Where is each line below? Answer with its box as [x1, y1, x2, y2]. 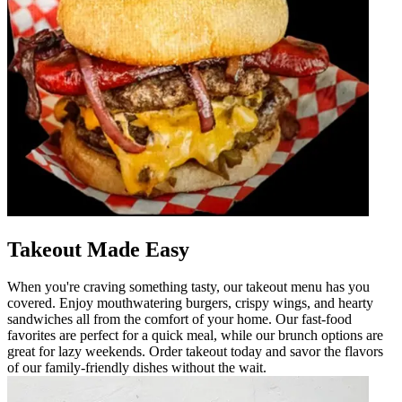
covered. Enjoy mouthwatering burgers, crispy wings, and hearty [7, 295, 373, 311]
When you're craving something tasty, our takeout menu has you [7, 279, 370, 295]
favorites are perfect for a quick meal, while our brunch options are [7, 328, 383, 344]
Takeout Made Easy [7, 237, 189, 261]
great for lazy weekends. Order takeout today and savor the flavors [7, 344, 383, 360]
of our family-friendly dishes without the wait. [7, 360, 267, 376]
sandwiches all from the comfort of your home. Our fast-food [7, 311, 352, 328]
